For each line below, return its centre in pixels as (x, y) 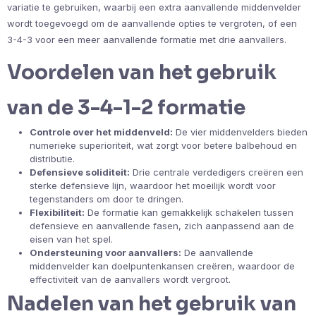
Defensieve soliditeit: (80, 172)
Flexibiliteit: (57, 212)
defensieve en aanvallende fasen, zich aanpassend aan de (162, 225)
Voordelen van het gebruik (142, 72)
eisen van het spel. (71, 239)
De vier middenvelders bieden (240, 132)
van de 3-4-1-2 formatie (126, 107)
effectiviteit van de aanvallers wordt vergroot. (130, 279)
